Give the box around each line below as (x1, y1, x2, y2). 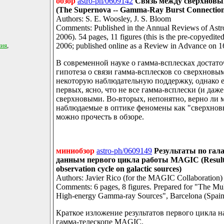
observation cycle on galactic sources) (56, 164, 181, 173)
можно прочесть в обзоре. (56, 112, 144, 121)
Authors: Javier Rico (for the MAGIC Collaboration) (56, 173, 222, 182)
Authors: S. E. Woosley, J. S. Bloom (56, 14, 171, 23)
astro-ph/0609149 (96, 146, 152, 155)
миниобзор (56, 146, 94, 155)
